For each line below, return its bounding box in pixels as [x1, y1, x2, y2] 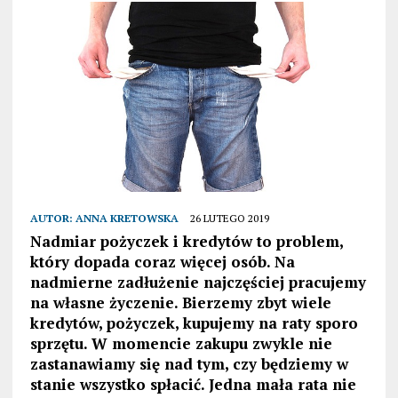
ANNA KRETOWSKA [75, 211, 179, 226]
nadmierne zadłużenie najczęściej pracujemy [29, 272, 366, 293]
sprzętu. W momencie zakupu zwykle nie [29, 333, 332, 354]
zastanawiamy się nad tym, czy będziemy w [29, 354, 348, 375]
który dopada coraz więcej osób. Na [29, 251, 295, 273]
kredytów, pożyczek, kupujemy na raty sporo [29, 313, 358, 334]
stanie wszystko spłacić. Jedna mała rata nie [29, 374, 356, 395]
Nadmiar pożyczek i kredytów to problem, [29, 231, 343, 252]
